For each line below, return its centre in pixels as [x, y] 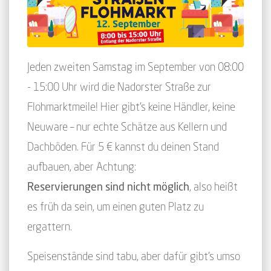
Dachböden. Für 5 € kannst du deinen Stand [123, 147]
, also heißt [214, 187]
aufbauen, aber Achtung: [82, 167]
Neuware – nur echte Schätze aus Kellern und [127, 127]
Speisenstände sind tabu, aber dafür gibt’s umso [134, 256]
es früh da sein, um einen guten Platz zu [116, 207]
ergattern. [50, 227]
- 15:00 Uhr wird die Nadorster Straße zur [119, 87]
